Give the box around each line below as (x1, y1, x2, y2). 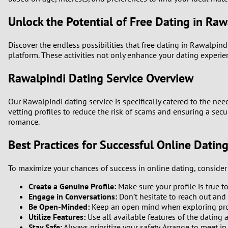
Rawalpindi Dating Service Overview (8, 70, 193, 86)
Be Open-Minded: (28, 201, 90, 212)
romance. (8, 116, 40, 127)
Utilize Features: (28, 211, 85, 222)
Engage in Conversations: (28, 191, 117, 202)
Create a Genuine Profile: (28, 181, 116, 191)
